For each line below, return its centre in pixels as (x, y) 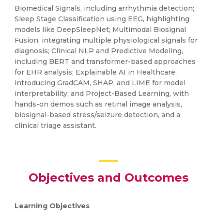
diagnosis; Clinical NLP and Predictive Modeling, (99, 51)
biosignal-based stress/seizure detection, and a (97, 115)
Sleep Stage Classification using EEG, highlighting (102, 19)
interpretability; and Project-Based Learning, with (102, 93)
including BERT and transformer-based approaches (105, 62)
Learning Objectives (53, 206)
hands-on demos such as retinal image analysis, (98, 104)
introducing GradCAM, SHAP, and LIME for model (100, 83)
